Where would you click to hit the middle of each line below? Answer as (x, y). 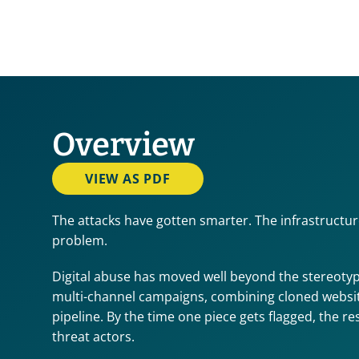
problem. (80, 240)
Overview (123, 145)
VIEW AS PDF (128, 179)
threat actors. (93, 337)
